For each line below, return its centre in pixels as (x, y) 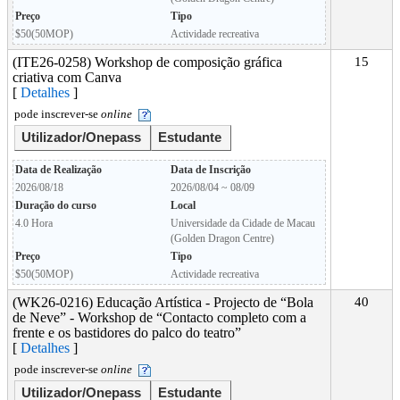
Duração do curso (56, 205)
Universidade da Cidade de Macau (243, 223)
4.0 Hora (34, 223)
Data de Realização (58, 170)
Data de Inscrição (211, 170)
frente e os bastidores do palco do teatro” (127, 333)
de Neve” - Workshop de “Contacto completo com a (159, 317)
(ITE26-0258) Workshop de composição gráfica (147, 62)
